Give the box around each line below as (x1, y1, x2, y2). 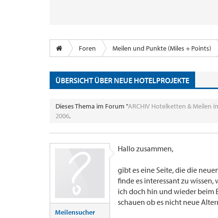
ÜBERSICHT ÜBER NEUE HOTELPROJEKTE (55, 75, 189, 85)
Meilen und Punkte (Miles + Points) (112, 44, 211, 53)
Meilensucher (55, 208, 95, 217)
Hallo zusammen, (118, 144, 173, 153)
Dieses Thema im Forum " (55, 102, 128, 110)
